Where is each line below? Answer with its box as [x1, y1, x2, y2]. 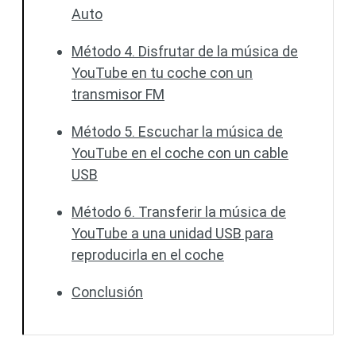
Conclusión [72, 284, 143, 300]
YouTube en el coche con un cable [72, 145, 288, 161]
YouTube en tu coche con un [72, 64, 253, 81]
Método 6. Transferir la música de [72, 203, 286, 220]
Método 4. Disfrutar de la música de [72, 43, 298, 60]
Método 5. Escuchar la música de [72, 123, 283, 140]
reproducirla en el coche [72, 246, 224, 263]
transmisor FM [72, 86, 164, 103]
